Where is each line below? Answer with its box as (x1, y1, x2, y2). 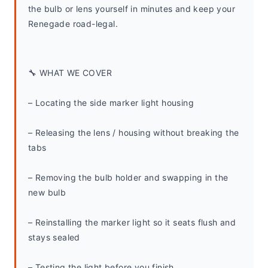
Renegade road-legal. (28, 19, 118, 29)
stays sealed (28, 232, 80, 242)
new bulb (28, 187, 66, 197)
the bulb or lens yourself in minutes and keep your (28, 4, 235, 14)
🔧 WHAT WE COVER (28, 68, 112, 78)
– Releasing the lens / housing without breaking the (28, 127, 239, 138)
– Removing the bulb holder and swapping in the (28, 172, 229, 182)
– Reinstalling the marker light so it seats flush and (28, 217, 236, 227)
